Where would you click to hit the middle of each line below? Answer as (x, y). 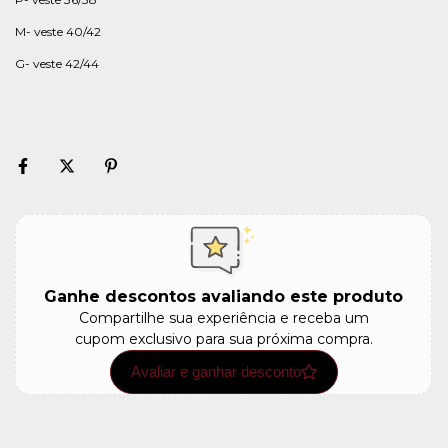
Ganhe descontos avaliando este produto (223, 296)
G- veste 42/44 (57, 63)
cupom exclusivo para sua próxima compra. (223, 338)
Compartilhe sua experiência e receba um (223, 317)
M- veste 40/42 (58, 31)
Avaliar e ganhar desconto (215, 371)
